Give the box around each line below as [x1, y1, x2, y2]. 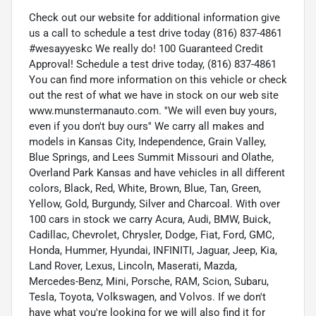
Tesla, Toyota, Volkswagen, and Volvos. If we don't [29, 291, 266, 304]
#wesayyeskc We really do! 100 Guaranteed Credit [29, 42, 263, 56]
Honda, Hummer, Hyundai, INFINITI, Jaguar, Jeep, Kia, [29, 244, 277, 257]
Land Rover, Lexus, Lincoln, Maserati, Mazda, [29, 260, 237, 273]
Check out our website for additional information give [29, 11, 280, 25]
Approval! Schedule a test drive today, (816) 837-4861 [29, 58, 276, 71]
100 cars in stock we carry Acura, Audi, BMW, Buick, [29, 213, 271, 226]
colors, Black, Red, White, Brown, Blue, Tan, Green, [29, 182, 261, 195]
